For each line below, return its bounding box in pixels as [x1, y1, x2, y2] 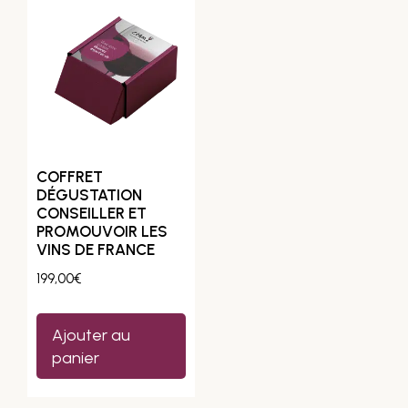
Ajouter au [52, 324, 130, 345]
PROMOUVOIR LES [36, 222, 168, 241]
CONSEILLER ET [36, 204, 147, 223]
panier [52, 347, 99, 368]
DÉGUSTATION [36, 186, 142, 205]
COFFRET [36, 168, 103, 187]
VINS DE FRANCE [36, 240, 155, 260]
